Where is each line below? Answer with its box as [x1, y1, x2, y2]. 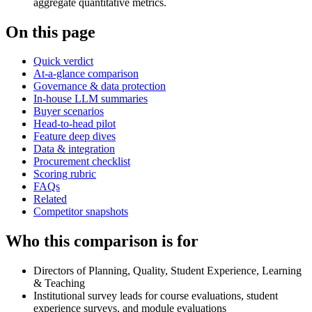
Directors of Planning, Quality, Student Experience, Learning [33, 265, 302, 277]
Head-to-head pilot [33, 118, 116, 130]
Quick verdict [33, 55, 93, 68]
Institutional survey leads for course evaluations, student [33, 290, 278, 302]
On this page [6, 22, 95, 41]
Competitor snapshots [33, 205, 128, 218]
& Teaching [33, 277, 85, 290]
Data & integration [33, 143, 115, 155]
